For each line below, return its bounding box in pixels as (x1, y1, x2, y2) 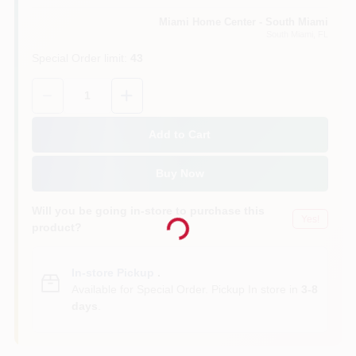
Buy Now (155, 167, 204, 180)
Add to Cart (149, 128, 211, 141)
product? (31, 220, 82, 234)
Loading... (140, 200, 189, 241)
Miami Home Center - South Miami (158, 15, 328, 28)
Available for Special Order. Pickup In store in (71, 282, 301, 296)
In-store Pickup (71, 265, 154, 279)
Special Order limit (31, 51, 124, 64)
